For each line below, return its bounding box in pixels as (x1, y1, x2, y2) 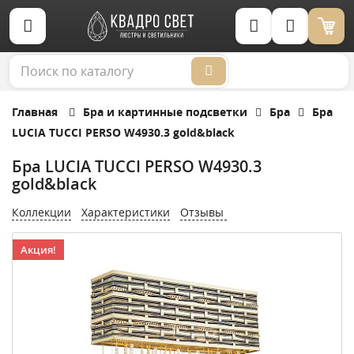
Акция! (21, 243, 56, 257)
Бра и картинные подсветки (83, 104, 247, 119)
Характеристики (81, 205, 170, 220)
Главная (12, 104, 58, 119)
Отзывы (180, 205, 227, 220)
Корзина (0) (333, 30, 344, 48)
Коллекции (12, 205, 71, 220)
